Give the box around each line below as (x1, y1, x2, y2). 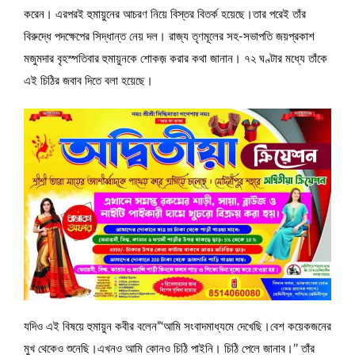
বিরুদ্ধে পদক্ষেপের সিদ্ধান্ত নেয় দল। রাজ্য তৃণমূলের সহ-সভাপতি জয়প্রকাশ (24, 30, 315, 43)
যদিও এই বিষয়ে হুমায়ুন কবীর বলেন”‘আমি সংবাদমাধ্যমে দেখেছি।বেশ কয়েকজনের (24, 321, 331, 334)
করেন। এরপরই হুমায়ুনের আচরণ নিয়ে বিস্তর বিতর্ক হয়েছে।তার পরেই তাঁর (24, 8, 306, 21)
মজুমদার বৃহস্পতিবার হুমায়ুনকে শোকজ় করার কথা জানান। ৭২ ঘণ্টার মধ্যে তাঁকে (24, 52, 327, 65)
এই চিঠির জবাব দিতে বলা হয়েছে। (24, 74, 153, 87)
